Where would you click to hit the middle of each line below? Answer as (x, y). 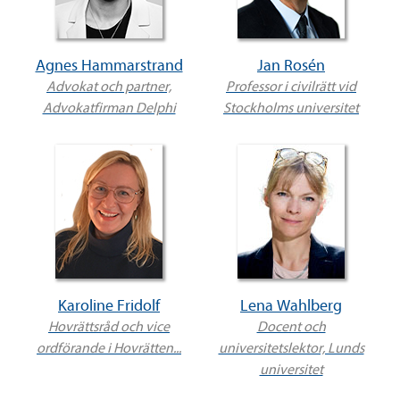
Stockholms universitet (291, 108)
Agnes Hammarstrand (109, 66)
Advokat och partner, (109, 87)
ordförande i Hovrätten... (109, 349)
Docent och (291, 327)
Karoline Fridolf (109, 306)
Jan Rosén (291, 66)
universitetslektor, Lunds (291, 349)
